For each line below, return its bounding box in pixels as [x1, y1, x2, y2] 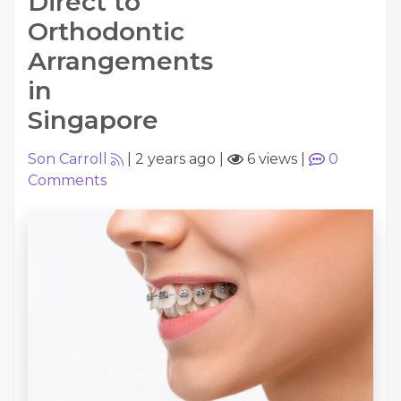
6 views [243, 150, 297, 167]
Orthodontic [28, 16, 184, 47]
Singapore [28, 105, 158, 135]
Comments [28, 172, 107, 189]
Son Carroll [28, 150, 107, 167]
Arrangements [28, 46, 213, 76]
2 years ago [135, 150, 216, 167]
